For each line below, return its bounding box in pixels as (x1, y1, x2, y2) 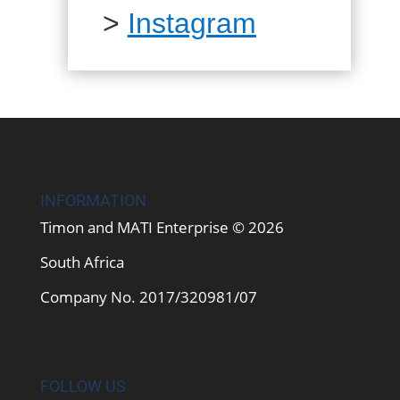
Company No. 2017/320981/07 (39, 287, 257, 308)
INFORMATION (39, 191, 146, 211)
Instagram (127, 7, 256, 39)
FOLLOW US (39, 377, 126, 396)
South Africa (39, 252, 124, 273)
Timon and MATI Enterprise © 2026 (39, 217, 284, 238)
